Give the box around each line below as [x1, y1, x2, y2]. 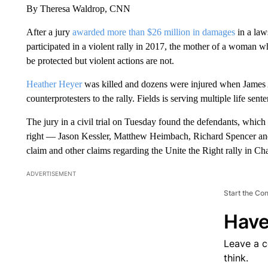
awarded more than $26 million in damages [69, 26, 235, 37]
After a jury [26, 26, 70, 37]
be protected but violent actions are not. [26, 55, 174, 66]
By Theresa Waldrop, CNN [26, 3, 130, 14]
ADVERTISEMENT [26, 169, 76, 177]
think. [223, 251, 248, 264]
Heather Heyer [26, 78, 82, 89]
